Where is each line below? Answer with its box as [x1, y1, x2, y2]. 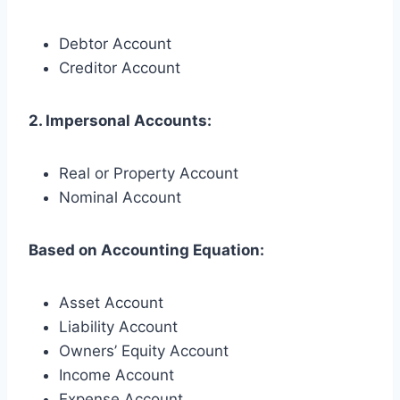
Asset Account [59, 293, 163, 312]
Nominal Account [59, 187, 181, 206]
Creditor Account [59, 58, 180, 77]
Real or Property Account [59, 163, 238, 182]
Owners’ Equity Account [59, 341, 229, 360]
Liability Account [59, 317, 178, 336]
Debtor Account [59, 34, 171, 53]
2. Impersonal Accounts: [29, 111, 212, 129]
